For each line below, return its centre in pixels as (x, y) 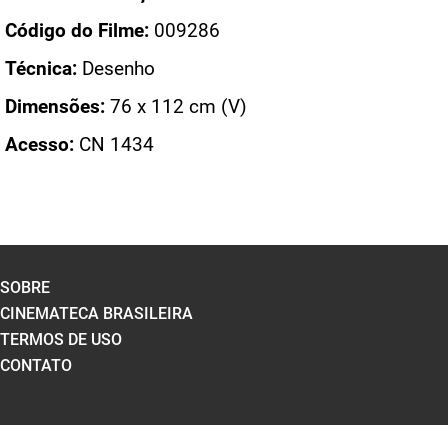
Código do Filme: (77, 30)
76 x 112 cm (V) (176, 106)
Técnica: (41, 68)
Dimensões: (55, 106)
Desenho (116, 68)
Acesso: (39, 144)
